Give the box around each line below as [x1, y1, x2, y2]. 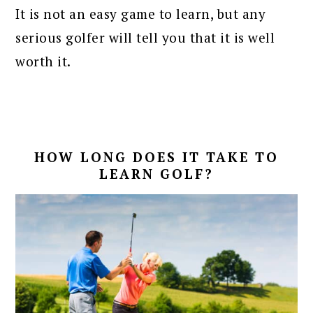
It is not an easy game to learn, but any [15, 4, 266, 22]
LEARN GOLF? [99, 164, 214, 182]
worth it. [15, 52, 71, 70]
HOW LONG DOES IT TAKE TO [34, 147, 279, 166]
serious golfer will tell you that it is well [15, 28, 275, 46]
